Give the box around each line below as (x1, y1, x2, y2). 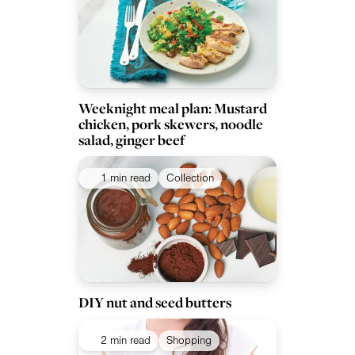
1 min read (101, 172, 151, 185)
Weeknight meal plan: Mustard (78, 98, 267, 119)
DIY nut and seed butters (78, 292, 231, 313)
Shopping (166, 334, 212, 348)
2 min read (101, 334, 151, 348)
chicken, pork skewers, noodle (78, 114, 263, 135)
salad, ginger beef (78, 130, 185, 151)
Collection (166, 172, 214, 185)
